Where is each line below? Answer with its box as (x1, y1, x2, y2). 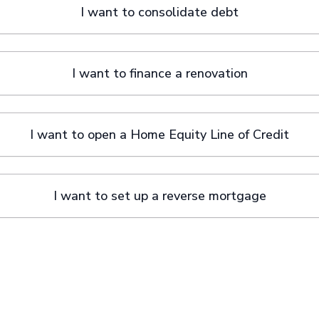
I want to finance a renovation (71, 65, 248, 82)
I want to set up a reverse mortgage (53, 187, 266, 204)
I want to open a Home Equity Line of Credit (30, 126, 289, 143)
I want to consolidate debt (80, 4, 239, 21)
